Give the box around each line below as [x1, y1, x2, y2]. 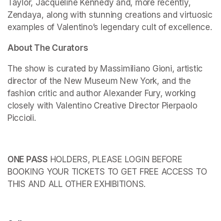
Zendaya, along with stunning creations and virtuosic [7, 9, 213, 20]
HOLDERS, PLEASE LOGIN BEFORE [47, 154, 183, 164]
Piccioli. [7, 112, 36, 123]
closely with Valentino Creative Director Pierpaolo [7, 100, 197, 110]
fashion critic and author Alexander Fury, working [7, 88, 196, 98]
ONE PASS [7, 154, 48, 164]
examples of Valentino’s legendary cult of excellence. [7, 22, 212, 32]
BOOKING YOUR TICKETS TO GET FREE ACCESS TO [7, 166, 207, 177]
